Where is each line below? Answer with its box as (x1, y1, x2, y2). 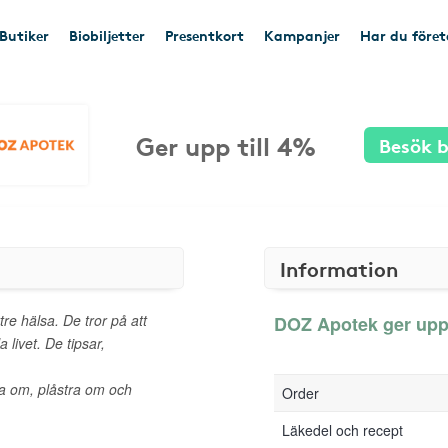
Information (280, 254, 398, 282)
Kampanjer (264, 25, 340, 45)
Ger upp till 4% (136, 126, 316, 163)
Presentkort (165, 25, 244, 45)
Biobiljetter (69, 25, 145, 45)
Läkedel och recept (282, 420, 403, 440)
